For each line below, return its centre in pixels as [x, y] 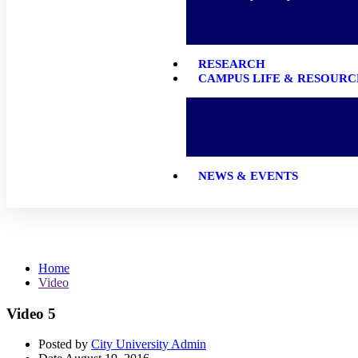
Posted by [63, 344]
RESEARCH [231, 64]
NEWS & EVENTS [248, 176]
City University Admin [149, 344]
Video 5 [31, 313]
